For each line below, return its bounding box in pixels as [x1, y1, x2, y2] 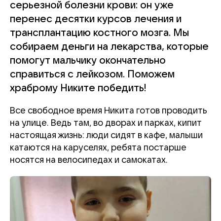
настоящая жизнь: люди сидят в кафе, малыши [10, 131, 203, 140]
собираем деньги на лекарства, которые [10, 41, 209, 52]
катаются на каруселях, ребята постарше [10, 143, 186, 152]
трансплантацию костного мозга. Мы [10, 28, 189, 38]
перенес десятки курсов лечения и [10, 14, 182, 25]
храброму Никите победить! [10, 83, 147, 94]
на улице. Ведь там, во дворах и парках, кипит [10, 118, 202, 128]
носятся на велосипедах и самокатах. [10, 155, 168, 165]
